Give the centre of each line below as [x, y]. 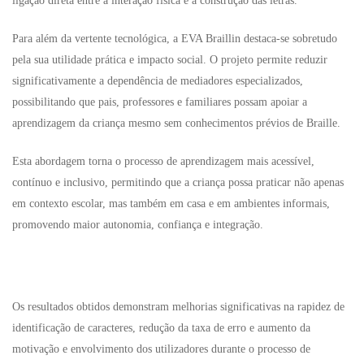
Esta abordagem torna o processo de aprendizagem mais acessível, [163, 161]
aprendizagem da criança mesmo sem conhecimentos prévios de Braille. [176, 123]
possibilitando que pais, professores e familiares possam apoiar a [160, 102]
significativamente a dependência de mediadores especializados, [158, 81]
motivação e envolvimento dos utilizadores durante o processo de [161, 349]
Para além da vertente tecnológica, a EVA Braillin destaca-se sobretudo [175, 39]
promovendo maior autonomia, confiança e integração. [138, 225]
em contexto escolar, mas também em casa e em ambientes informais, [171, 204]
